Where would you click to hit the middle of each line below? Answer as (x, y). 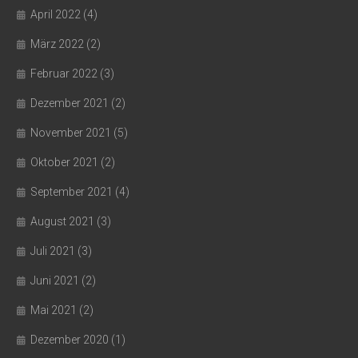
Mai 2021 (54, 310)
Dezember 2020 (70, 340)
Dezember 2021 (70, 103)
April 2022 (56, 14)
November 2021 (71, 133)
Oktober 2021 (64, 162)
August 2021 (62, 221)
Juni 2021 (55, 280)
